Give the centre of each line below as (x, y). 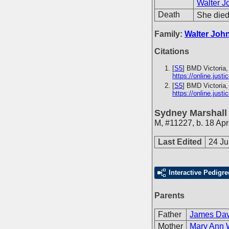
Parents (169, 196)
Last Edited (180, 142)
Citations (172, 51)
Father (170, 214)
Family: (169, 34)
